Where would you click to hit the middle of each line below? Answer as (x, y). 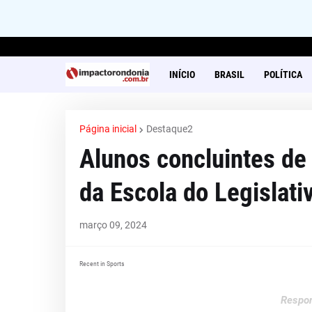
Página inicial (108, 129)
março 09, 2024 (113, 225)
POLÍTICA (283, 75)
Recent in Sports (102, 264)
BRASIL (229, 75)
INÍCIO (182, 75)
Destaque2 (169, 129)
